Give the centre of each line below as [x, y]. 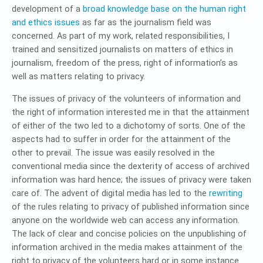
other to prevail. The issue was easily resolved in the [113, 153]
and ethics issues [46, 23]
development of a [47, 9]
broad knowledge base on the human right [164, 9]
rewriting [226, 193]
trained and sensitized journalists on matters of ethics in [122, 50]
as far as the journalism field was [146, 23]
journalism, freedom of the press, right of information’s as [125, 63]
